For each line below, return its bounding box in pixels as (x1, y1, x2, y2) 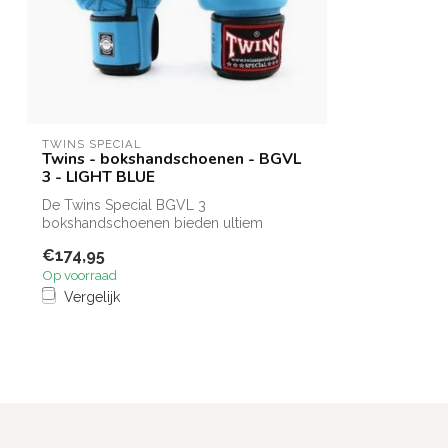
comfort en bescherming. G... (42, 233, 231, 250)
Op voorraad (42, 266, 117, 283)
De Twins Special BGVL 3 (42, 197, 206, 214)
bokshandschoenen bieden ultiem (42, 215, 263, 232)
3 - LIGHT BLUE (42, 166, 155, 188)
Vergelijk (64, 288, 120, 305)
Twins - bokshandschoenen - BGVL (42, 148, 301, 170)
